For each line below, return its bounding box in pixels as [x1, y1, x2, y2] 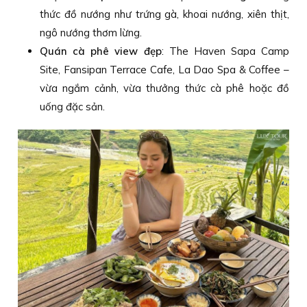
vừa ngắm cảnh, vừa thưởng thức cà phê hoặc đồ [40, 81, 289, 95]
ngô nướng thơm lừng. [40, 25, 143, 39]
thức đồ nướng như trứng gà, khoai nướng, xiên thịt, [40, 7, 289, 21]
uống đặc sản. [40, 99, 106, 113]
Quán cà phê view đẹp [40, 44, 162, 58]
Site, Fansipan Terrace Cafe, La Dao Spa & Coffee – [40, 62, 289, 76]
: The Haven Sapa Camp [161, 44, 289, 58]
